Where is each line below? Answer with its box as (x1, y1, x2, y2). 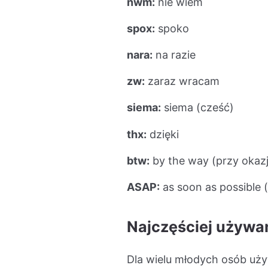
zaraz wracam (145, 75, 220, 88)
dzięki (147, 127, 179, 141)
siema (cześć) (161, 101, 234, 114)
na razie (153, 48, 196, 61)
